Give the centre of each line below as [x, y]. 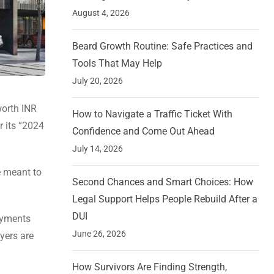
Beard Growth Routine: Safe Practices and [162, 46]
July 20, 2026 [98, 81]
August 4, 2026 [101, 13]
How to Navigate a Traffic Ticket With [152, 114]
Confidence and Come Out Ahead [143, 131]
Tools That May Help [117, 64]
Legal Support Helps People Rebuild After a [165, 199]
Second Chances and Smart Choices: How [163, 182]
